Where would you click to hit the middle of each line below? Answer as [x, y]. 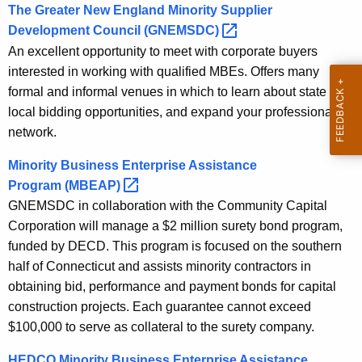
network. [34, 132]
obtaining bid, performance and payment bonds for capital [172, 287]
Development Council [76, 30]
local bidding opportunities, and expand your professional [172, 112]
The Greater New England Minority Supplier [140, 10]
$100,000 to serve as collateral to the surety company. [161, 327]
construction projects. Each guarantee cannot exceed [160, 307]
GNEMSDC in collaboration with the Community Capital [168, 206]
